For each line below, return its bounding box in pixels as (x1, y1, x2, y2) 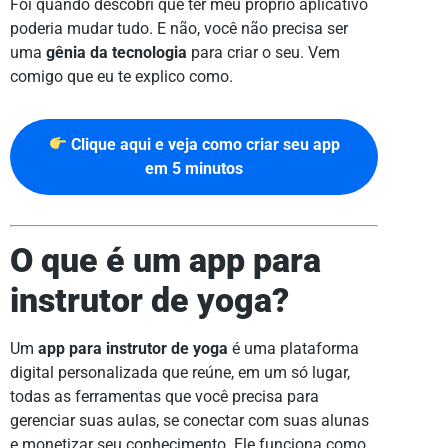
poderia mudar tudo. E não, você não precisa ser (10, 18, 348, 38)
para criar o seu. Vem (187, 42, 340, 62)
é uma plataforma (228, 339, 359, 359)
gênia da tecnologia (46, 42, 187, 62)
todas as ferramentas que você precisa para (10, 387, 319, 407)
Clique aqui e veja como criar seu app (66, 134, 340, 154)
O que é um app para (10, 241, 321, 281)
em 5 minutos (145, 158, 243, 178)
